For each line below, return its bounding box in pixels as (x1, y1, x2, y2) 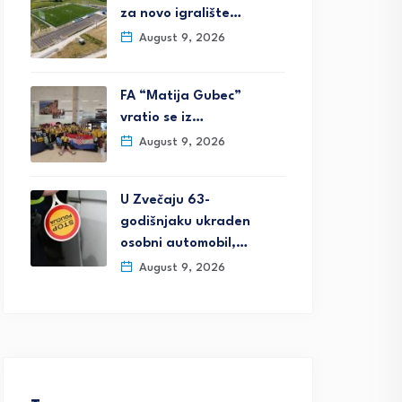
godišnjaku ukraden (120, 215, 250, 229)
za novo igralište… (120, 7, 241, 21)
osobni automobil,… (120, 237, 248, 250)
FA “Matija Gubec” (120, 90, 241, 103)
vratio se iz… (120, 111, 204, 125)
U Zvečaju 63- (120, 194, 210, 207)
